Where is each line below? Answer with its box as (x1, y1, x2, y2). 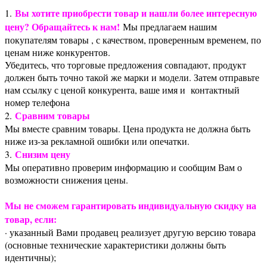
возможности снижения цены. (5, 173, 128, 186)
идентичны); (5, 250, 56, 263)
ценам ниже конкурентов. (5, 45, 110, 58)
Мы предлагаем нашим (120, 20, 217, 33)
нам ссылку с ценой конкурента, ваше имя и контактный (5, 83, 240, 96)
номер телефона (5, 95, 70, 108)
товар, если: (5, 212, 57, 226)
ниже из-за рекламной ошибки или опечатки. (5, 134, 190, 147)
